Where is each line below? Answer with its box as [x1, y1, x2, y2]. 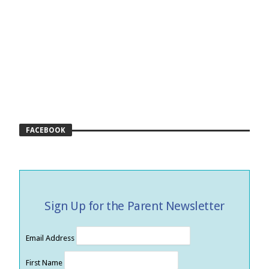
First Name [26, 258, 65, 267]
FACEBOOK [26, 126, 66, 134]
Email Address [26, 233, 77, 243]
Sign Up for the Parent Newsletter [44, 199, 225, 213]
